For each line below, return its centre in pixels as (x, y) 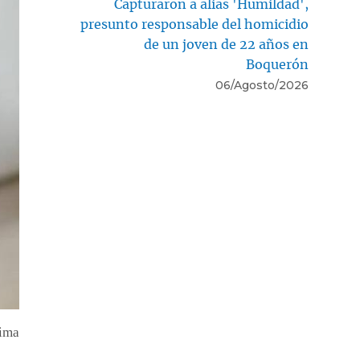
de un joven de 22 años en (226, 45)
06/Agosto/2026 (262, 85)
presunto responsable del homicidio (194, 25)
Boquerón (277, 65)
